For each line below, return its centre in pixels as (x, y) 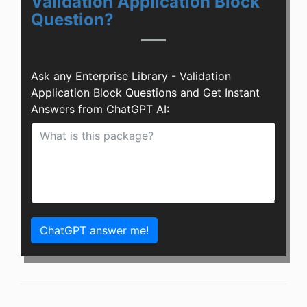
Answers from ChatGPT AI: (100, 109)
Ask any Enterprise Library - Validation (131, 76)
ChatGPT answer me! (94, 231)
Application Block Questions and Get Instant (145, 93)
